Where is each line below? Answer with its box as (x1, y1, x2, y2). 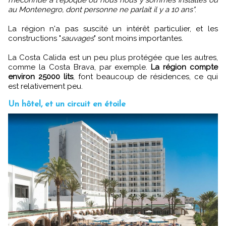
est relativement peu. (8, 82, 83, 91)
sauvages (61, 34, 94, 43)
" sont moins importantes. (94, 34, 183, 43)
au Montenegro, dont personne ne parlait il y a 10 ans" (8, 5, 195, 15)
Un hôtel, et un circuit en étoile (8, 100, 126, 109)
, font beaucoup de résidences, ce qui (73, 72, 218, 82)
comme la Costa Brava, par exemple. (8, 63, 148, 72)
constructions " (8, 34, 61, 43)
